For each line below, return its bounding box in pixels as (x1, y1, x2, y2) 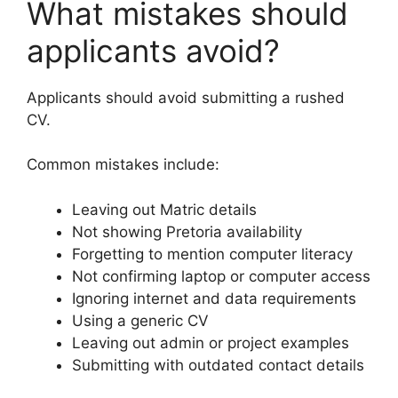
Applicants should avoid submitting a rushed (27, 88, 345, 107)
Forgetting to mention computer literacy (72, 244, 353, 263)
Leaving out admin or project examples (72, 333, 349, 352)
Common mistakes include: (27, 155, 219, 174)
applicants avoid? (27, 31, 280, 69)
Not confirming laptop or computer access (72, 267, 370, 285)
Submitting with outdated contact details (72, 355, 364, 374)
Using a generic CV (72, 311, 209, 330)
